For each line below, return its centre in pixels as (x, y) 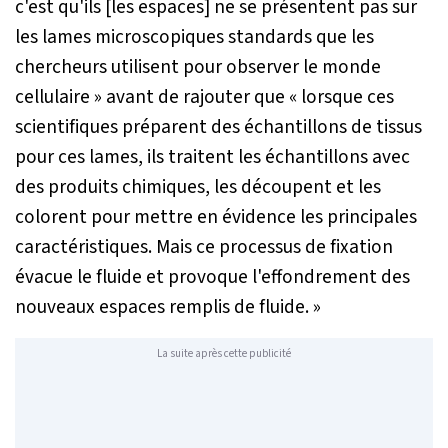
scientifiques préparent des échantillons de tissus (218, 127)
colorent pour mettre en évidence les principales (216, 217)
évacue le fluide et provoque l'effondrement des (212, 277)
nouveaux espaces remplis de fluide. (162, 307)
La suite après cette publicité (224, 353)
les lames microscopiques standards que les (194, 37)
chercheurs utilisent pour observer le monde (198, 67)
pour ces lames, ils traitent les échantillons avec (212, 157)
